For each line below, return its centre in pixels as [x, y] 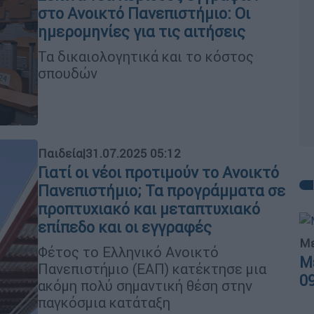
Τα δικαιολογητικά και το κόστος [146, 56]
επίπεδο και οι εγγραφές [125, 227]
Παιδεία [60, 153]
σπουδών [68, 73]
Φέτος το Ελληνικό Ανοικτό [128, 252]
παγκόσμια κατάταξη [104, 302]
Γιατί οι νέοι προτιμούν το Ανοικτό [158, 172]
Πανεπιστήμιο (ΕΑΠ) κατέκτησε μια [152, 268]
